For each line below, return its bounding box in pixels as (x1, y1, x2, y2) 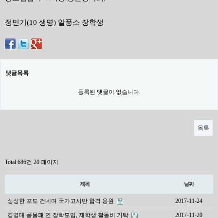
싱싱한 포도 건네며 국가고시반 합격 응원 (7, 198, 115, 205)
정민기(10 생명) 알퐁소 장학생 (5, 18, 104, 27)
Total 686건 (5, 159, 32, 166)
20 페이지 (32, 159, 58, 166)
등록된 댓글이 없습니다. (77, 89, 141, 96)
